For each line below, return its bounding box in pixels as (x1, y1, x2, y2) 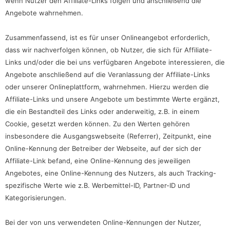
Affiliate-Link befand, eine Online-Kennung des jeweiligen (5, 156, 190, 165)
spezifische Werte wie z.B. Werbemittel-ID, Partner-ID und (5, 181, 190, 189)
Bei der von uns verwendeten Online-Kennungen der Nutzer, (5, 218, 201, 226)
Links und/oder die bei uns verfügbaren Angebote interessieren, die (5, 57, 225, 66)
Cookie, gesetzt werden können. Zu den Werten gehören (5, 119, 190, 128)
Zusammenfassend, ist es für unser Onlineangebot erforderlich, (5, 33, 210, 42)
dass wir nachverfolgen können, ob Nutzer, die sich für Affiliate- (5, 45, 212, 54)
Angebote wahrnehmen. (5, 8, 83, 17)
